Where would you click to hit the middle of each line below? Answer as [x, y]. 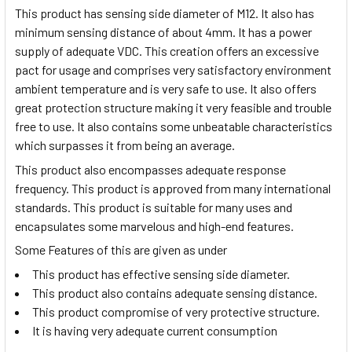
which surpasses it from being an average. [125, 145]
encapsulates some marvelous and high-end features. [154, 225]
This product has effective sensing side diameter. [161, 273]
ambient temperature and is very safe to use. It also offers [166, 89]
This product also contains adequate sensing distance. [175, 292]
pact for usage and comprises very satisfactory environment [173, 70]
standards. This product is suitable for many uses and [154, 207]
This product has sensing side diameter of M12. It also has [165, 13]
